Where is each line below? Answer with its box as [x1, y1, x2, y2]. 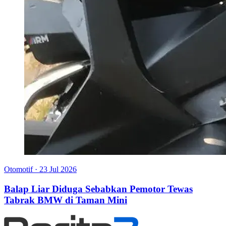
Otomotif [4, 164, 33, 174]
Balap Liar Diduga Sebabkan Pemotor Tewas [4, 183, 193, 194]
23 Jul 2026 [39, 164, 77, 174]
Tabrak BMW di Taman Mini [4, 194, 127, 205]
